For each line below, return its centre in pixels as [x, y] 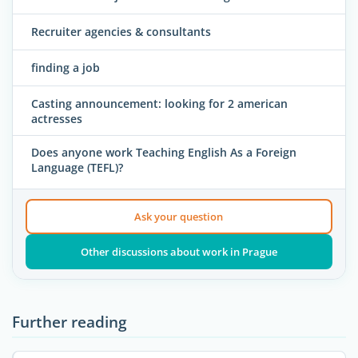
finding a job [66, 67]
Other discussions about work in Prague [179, 251]
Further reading [70, 321]
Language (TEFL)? [77, 167]
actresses [57, 118]
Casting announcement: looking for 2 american [159, 103]
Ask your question [179, 216]
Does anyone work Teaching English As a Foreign [164, 152]
